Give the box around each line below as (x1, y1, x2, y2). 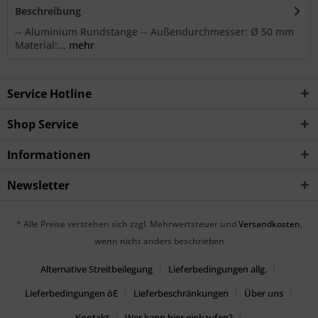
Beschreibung (15, 4, 81, 18)
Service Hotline (7, 86, 92, 102)
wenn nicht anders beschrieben (94, 235, 224, 248)
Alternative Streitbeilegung (40, 263, 153, 276)
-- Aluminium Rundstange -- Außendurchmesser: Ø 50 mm (15, 25, 294, 38)
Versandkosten (238, 218, 300, 231)
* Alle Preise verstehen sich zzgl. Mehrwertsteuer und (16, 218, 238, 231)
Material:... (15, 38, 66, 52)
